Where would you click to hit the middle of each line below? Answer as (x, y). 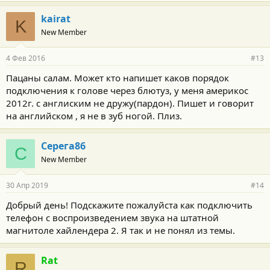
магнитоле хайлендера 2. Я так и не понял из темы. (121, 230)
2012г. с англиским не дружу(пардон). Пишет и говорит (130, 103)
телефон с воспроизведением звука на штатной (112, 217)
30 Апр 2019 (27, 185)
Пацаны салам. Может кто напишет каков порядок (118, 77)
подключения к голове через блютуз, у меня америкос (127, 90)
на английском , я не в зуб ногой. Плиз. (94, 115)
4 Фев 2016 (26, 58)
